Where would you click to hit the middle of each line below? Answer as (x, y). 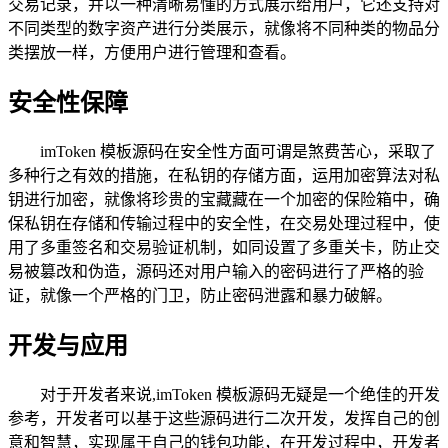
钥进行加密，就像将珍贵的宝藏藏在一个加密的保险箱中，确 (224, 199)
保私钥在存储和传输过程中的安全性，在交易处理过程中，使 (224, 223)
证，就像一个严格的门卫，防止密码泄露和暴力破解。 (200, 295)
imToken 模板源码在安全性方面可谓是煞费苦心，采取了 (238, 151)
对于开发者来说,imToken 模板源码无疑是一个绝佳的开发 (240, 394)
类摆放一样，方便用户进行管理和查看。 (152, 53)
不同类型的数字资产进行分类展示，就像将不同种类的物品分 (224, 29)
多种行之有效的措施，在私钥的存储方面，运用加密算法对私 (224, 175)
